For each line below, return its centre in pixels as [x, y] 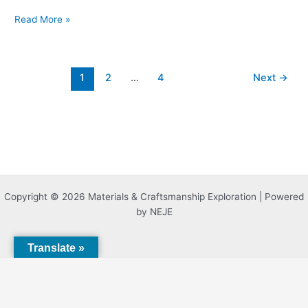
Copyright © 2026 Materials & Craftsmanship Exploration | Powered [154, 197]
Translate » [56, 248]
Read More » [43, 19]
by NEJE [154, 212]
